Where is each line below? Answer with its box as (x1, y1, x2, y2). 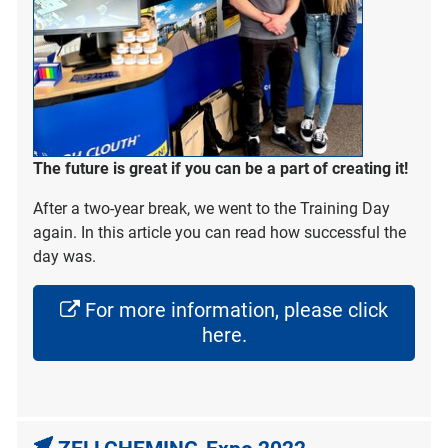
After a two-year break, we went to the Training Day (33, 198, 390, 218)
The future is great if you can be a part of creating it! (33, 158, 408, 178)
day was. (33, 246, 96, 266)
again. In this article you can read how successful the (33, 222, 406, 242)
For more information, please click (85, 297, 388, 322)
